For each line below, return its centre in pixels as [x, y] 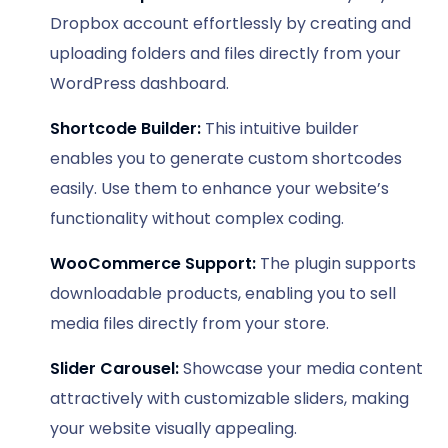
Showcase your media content [301, 369]
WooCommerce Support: [153, 264]
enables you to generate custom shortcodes [226, 159]
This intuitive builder [280, 129]
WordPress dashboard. [139, 84]
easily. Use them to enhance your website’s [219, 189]
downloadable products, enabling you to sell [223, 294]
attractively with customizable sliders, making [229, 399]
